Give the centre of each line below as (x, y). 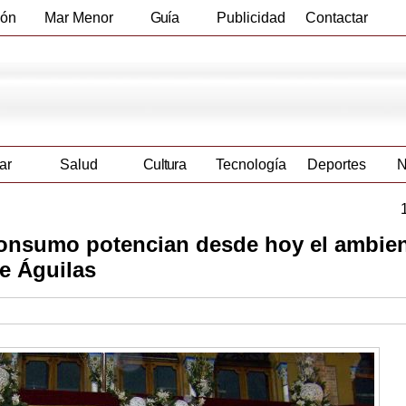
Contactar (337, 18)
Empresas (164, 53)
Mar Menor (78, 18)
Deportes (337, 165)
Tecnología (251, 165)
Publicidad (251, 18)
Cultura (164, 165)
